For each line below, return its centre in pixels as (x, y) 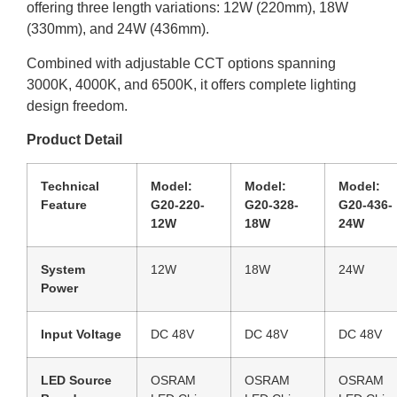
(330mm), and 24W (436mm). (118, 29)
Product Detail (74, 140)
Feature (64, 205)
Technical (70, 187)
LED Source (76, 381)
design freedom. (77, 105)
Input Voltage (81, 335)
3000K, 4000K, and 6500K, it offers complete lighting (191, 84)
